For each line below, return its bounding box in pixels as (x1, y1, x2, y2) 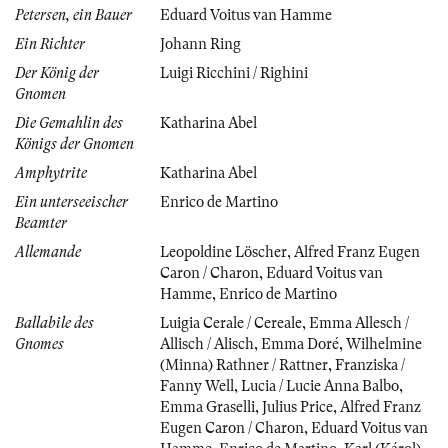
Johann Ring (160, 35, 241, 52)
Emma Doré (261, 335, 339, 352)
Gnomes (15, 335, 64, 352)
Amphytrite (15, 164, 87, 181)
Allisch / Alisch (160, 335, 254, 352)
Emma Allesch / (309, 314, 409, 331)
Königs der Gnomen (15, 135, 134, 152)
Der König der (15, 64, 99, 81)
